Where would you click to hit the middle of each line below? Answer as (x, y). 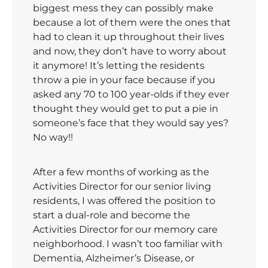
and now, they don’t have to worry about (130, 51)
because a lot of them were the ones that (132, 23)
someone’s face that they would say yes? (131, 123)
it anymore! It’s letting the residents (119, 66)
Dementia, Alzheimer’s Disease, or (114, 258)
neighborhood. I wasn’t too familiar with (128, 244)
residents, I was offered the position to (124, 201)
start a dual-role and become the (112, 215)
